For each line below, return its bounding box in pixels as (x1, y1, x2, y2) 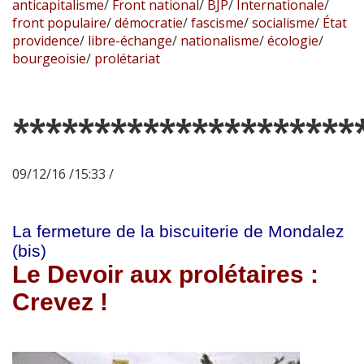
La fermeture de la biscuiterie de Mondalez (12, 222, 344, 241)
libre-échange (84, 32, 172, 50)
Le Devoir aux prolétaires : (12, 261, 318, 288)
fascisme (188, 14, 244, 32)
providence (12, 32, 80, 50)
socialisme (249, 14, 314, 32)
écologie (264, 32, 318, 50)
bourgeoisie (12, 50, 86, 68)
